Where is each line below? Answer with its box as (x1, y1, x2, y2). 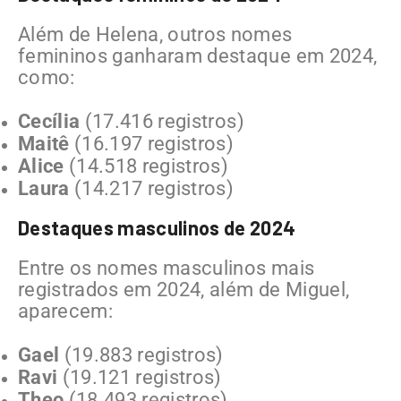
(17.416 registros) (80, 109, 244, 132)
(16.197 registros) (69, 132, 235, 155)
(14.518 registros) (64, 154, 229, 177)
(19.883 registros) (59, 343, 224, 366)
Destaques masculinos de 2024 (18, 215, 296, 239)
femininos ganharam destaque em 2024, (18, 44, 378, 67)
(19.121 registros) (57, 365, 222, 388)
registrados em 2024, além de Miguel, (18, 277, 350, 301)
